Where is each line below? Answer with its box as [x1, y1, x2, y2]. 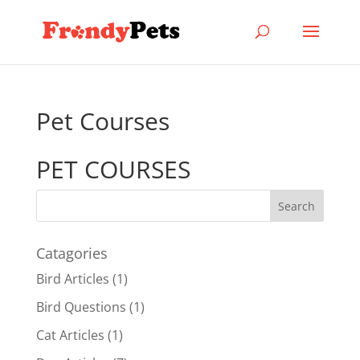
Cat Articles [35, 326, 104, 344]
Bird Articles [35, 270, 109, 288]
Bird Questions [35, 298, 126, 316]
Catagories [35, 243, 108, 263]
